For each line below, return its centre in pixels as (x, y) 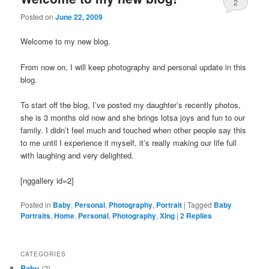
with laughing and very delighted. (77, 155)
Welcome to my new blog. (66, 41)
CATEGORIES (44, 254)
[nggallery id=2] (47, 180)
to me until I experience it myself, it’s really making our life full (129, 142)
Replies (198, 215)
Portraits (36, 215)
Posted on (38, 17)
